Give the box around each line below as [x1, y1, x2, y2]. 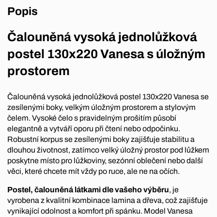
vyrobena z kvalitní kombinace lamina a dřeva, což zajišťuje [7, 196, 208, 205]
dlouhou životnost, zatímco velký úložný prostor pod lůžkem [7, 146, 209, 155]
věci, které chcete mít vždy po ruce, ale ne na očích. [7, 167, 180, 176]
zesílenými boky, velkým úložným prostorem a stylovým [7, 103, 196, 112]
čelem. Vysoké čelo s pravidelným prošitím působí [7, 114, 176, 123]
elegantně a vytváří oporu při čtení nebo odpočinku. [7, 124, 180, 133]
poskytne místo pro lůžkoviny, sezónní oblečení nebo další [7, 156, 203, 165]
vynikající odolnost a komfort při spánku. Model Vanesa [7, 207, 193, 216]
